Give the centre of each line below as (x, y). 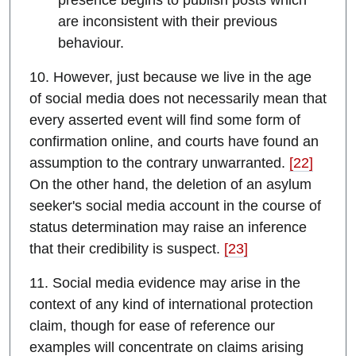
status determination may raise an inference (168, 228)
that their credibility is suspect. (127, 249)
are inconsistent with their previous (168, 22)
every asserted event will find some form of (165, 120)
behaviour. (91, 43)
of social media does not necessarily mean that (178, 99)
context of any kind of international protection (171, 305)
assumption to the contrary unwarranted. (159, 163)
